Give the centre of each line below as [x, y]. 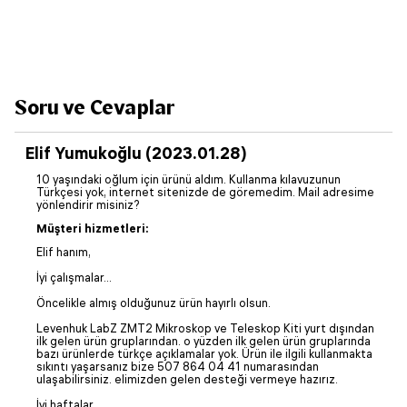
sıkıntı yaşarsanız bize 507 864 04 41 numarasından [178, 366]
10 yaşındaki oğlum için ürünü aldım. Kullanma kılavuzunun [189, 179]
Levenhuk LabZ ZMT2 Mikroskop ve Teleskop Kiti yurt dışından [205, 328]
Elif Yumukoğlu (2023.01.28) [136, 153]
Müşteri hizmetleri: [93, 228]
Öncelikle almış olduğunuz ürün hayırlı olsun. [154, 303]
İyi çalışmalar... [74, 277]
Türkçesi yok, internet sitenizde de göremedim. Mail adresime [205, 192]
